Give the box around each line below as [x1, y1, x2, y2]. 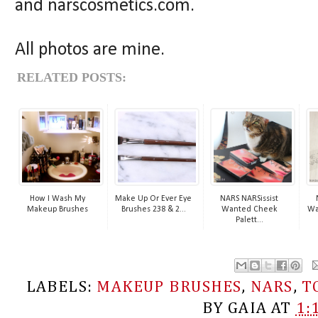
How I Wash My [30, 194, 85, 204]
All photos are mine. [15, 40, 165, 60]
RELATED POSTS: [17, 70, 126, 85]
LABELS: [26, 278, 97, 295]
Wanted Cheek [221, 205, 278, 214]
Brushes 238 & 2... [121, 205, 186, 214]
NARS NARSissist [220, 194, 278, 204]
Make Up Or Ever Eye [115, 194, 192, 204]
